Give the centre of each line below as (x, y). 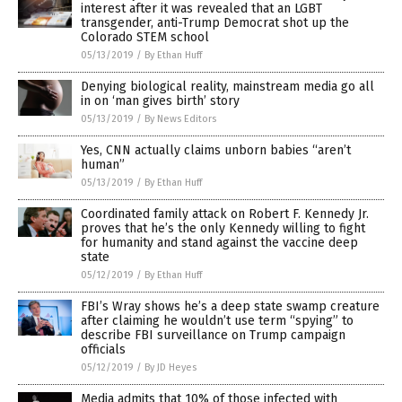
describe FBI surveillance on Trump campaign (213, 335)
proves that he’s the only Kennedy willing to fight (223, 228)
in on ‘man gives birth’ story (160, 100)
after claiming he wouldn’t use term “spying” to (217, 320)
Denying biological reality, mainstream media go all (227, 86)
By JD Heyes (170, 367)
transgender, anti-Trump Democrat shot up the (215, 22)
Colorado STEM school (145, 37)
